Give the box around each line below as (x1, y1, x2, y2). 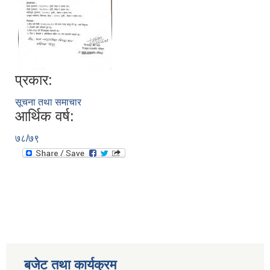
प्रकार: (15, 72, 52, 89)
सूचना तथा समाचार (15, 97, 81, 108)
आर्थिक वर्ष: (15, 108, 74, 125)
